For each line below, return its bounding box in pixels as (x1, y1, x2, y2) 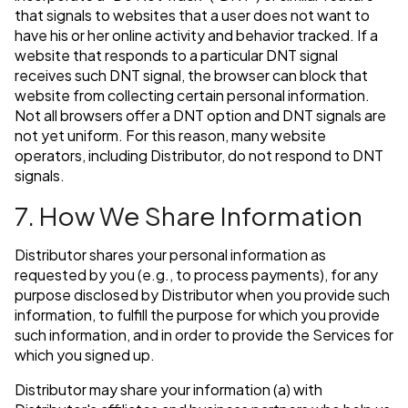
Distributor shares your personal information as (15, 245, 326, 265)
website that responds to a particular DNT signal (15, 46, 338, 66)
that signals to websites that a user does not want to (15, 5, 370, 25)
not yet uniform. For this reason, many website (15, 126, 326, 146)
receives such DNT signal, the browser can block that (15, 66, 368, 86)
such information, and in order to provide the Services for (15, 325, 393, 345)
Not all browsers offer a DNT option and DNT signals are (15, 106, 386, 126)
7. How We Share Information (15, 199, 362, 232)
